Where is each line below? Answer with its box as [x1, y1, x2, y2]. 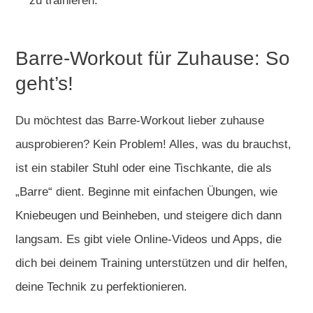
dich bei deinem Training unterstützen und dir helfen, [15, 256, 288, 270]
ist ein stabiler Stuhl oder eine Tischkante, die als [15, 161, 272, 175]
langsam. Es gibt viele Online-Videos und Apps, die [15, 232, 282, 246]
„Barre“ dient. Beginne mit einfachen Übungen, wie [15, 184, 277, 198]
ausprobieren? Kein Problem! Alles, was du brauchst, [15, 137, 291, 151]
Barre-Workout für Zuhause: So [15, 47, 290, 69]
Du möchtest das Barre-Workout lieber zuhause [15, 113, 264, 127]
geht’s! [15, 72, 73, 94]
